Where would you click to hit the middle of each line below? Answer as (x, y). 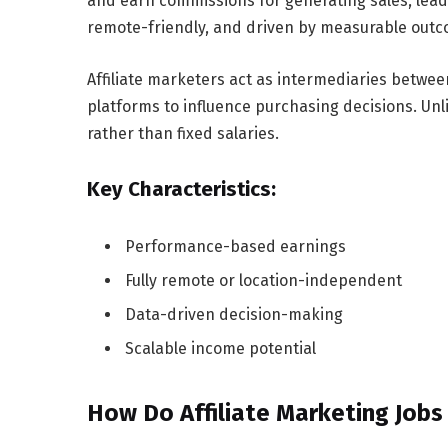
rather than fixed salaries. (183, 133)
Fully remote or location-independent (263, 281)
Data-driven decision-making (234, 315)
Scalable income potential (220, 349)
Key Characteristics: (181, 189)
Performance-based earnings (235, 247)
